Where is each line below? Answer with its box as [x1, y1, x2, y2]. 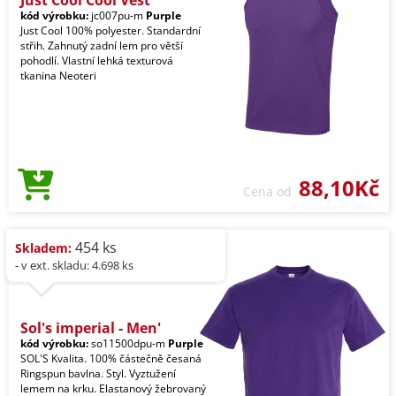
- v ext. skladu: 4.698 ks [15, 256, 133, 273]
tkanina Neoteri [20, 67, 96, 83]
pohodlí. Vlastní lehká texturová [20, 52, 173, 68]
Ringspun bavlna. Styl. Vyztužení [20, 365, 176, 381]
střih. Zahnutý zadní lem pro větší [20, 37, 183, 53]
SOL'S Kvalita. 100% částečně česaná [20, 350, 202, 366]
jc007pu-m [88, 7, 146, 23]
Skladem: [15, 239, 72, 256]
